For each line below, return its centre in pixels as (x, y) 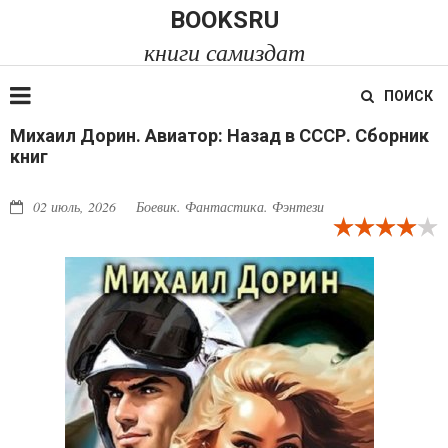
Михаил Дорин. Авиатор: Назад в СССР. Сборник (219, 135)
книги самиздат (224, 51)
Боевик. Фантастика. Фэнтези (230, 206)
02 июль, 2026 (74, 206)
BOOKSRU (224, 20)
